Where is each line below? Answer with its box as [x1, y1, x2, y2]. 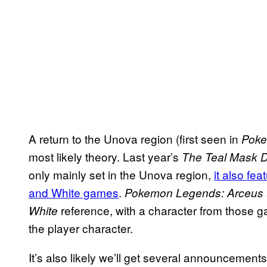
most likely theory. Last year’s [29, 148, 179, 164]
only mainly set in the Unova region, [29, 166, 214, 182]
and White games [29, 184, 119, 200]
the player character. [29, 219, 136, 236]
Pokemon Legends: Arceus [122, 184, 263, 200]
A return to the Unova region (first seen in [29, 130, 238, 147]
